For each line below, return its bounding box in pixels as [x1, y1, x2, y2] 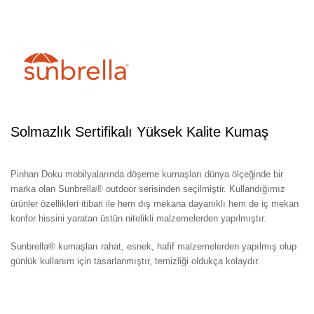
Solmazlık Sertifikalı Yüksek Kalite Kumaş [11, 123, 268, 139]
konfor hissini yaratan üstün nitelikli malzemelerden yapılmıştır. [11, 212, 266, 224]
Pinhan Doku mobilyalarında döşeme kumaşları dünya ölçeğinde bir [11, 168, 283, 179]
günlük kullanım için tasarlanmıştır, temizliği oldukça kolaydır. [11, 256, 260, 267]
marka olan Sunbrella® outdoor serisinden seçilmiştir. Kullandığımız [11, 183, 285, 194]
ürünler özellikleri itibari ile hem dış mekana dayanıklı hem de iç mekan [11, 198, 299, 209]
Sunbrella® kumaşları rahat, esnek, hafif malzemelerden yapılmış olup [11, 241, 296, 252]
